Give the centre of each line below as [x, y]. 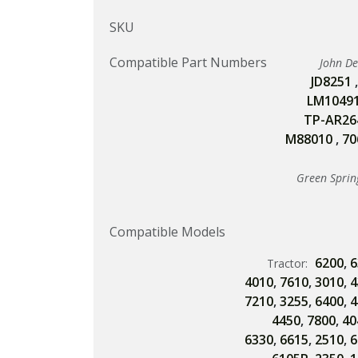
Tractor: [289, 263]
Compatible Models [167, 232]
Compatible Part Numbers [188, 62]
